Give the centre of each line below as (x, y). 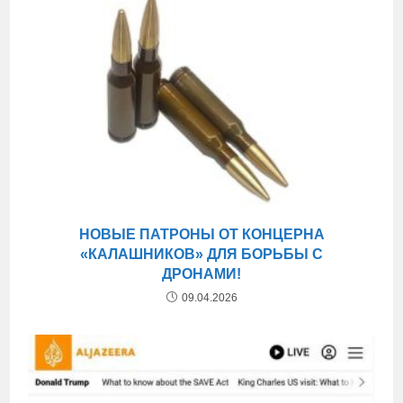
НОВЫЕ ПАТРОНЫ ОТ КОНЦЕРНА (201, 235)
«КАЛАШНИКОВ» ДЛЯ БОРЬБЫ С (201, 255)
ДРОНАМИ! (201, 274)
